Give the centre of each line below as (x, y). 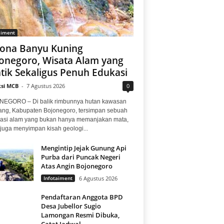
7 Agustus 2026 (45, 85)
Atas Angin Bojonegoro (76, 166)
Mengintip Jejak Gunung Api (83, 148)
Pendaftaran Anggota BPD (82, 197)
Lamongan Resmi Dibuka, (80, 215)
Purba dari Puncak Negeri (80, 157)
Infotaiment (58, 178)
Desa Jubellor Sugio (71, 206)
